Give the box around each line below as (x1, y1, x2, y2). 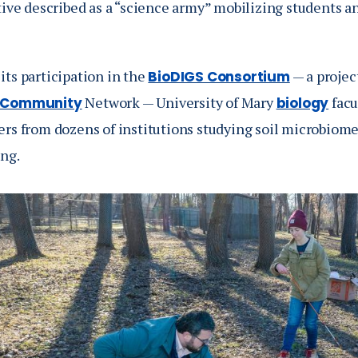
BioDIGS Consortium (148, 67, 290, 86)
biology (276, 93, 329, 113)
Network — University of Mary (82, 93, 276, 112)
